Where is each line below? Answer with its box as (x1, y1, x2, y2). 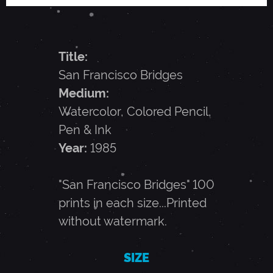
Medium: (58, 86, 112, 101)
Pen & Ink (58, 122, 112, 138)
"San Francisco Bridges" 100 (58, 177, 214, 193)
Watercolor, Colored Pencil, (58, 104, 211, 119)
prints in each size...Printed (58, 196, 207, 211)
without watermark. (58, 214, 167, 229)
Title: (58, 49, 91, 65)
